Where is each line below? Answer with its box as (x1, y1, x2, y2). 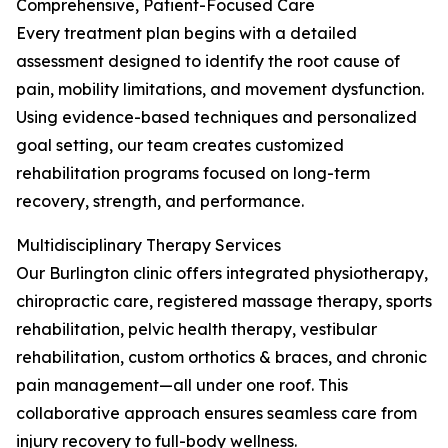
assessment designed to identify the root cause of (16, 51, 400, 71)
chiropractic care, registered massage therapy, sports (16, 291, 432, 311)
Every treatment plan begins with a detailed (16, 23, 357, 43)
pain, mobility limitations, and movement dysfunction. (16, 79, 424, 99)
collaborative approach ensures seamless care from (16, 403, 417, 423)
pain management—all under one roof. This (16, 375, 348, 395)
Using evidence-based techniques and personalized (16, 107, 417, 127)
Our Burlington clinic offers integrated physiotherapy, (16, 263, 428, 283)
